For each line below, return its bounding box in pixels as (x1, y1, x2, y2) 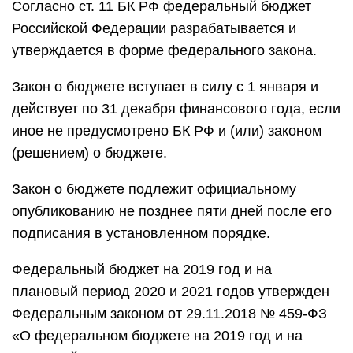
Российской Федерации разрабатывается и (12, 20, 296, 36)
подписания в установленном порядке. (12, 225, 270, 241)
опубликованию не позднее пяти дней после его (12, 203, 332, 219)
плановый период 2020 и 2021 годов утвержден (12, 284, 329, 299)
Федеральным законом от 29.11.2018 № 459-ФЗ (12, 306, 327, 321)
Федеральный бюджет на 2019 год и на (12, 262, 272, 277)
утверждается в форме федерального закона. (12, 43, 317, 58)
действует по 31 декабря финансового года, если (12, 101, 340, 117)
